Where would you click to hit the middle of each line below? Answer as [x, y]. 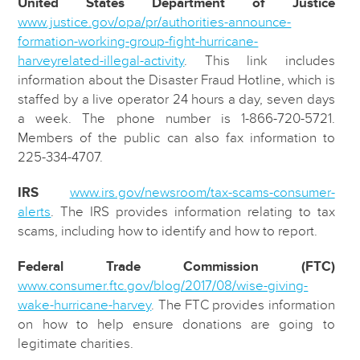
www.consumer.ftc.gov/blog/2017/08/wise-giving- [163, 285]
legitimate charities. [76, 343]
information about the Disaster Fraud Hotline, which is [176, 80]
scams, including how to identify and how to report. [168, 231]
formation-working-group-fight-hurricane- [138, 41]
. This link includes [260, 60]
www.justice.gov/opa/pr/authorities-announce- [155, 22]
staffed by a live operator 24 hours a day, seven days [176, 99]
